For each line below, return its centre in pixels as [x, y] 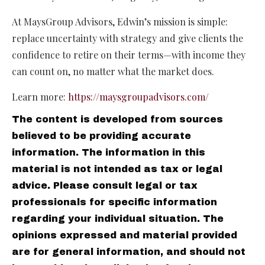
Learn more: [40, 97]
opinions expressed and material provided [125, 235]
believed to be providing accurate [101, 136]
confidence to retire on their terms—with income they [129, 55]
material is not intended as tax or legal [117, 169]
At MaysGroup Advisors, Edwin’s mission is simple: [120, 22]
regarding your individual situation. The [118, 219]
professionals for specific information [114, 202]
